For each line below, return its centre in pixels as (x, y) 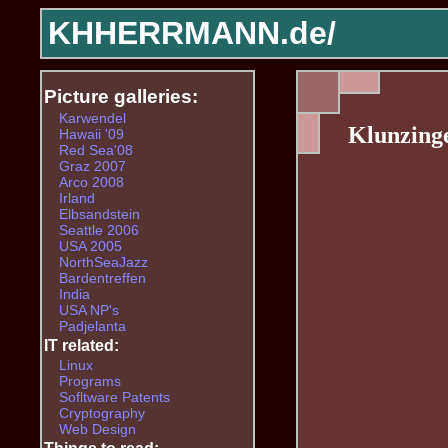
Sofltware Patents (114, 396)
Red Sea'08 (95, 149)
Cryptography (101, 412)
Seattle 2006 (98, 229)
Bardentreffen (102, 277)
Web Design (97, 428)
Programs (89, 380)
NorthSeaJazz (103, 261)
